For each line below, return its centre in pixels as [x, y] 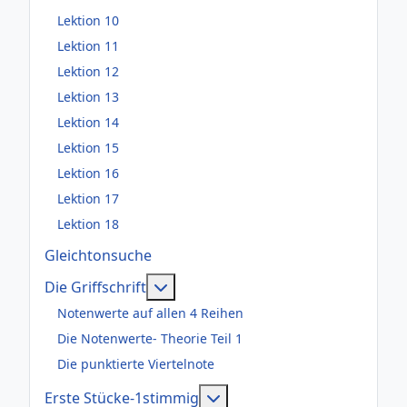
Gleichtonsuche [98, 255]
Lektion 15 [88, 148]
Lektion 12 [88, 72]
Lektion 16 [88, 174]
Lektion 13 [88, 97]
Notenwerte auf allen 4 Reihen [150, 313]
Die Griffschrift [95, 287]
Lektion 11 [88, 46]
